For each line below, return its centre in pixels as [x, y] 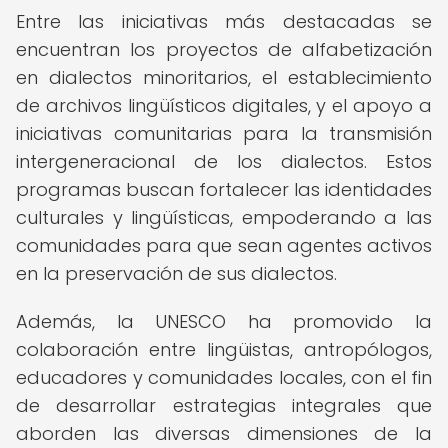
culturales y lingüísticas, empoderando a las [224, 217]
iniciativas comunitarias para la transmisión [224, 133]
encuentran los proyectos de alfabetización [224, 49]
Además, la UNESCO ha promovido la [224, 321]
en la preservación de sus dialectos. [176, 273]
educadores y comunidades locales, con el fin [224, 377]
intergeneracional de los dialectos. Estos [224, 161]
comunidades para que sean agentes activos [224, 245]
